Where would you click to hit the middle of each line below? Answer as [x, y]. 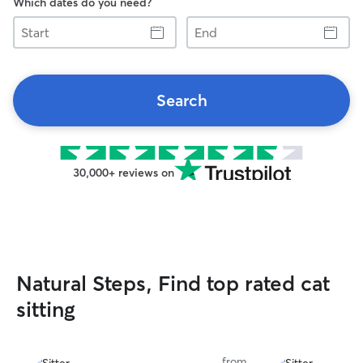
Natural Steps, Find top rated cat [173, 284]
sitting [46, 310]
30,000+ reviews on [123, 173]
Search [181, 100]
